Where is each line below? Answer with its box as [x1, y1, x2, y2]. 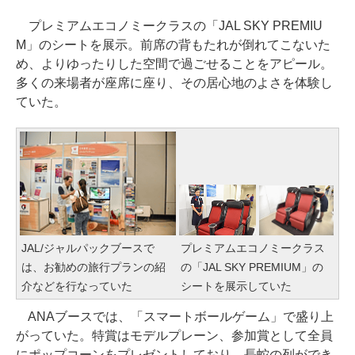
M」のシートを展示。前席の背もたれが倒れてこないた [16, 37, 330, 52]
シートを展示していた [181, 280, 292, 293]
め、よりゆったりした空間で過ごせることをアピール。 [16, 56, 333, 71]
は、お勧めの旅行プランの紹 [21, 261, 166, 274]
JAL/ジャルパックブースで [21, 242, 155, 255]
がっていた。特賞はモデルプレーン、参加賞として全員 [16, 329, 333, 343]
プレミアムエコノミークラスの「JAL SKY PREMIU [16, 18, 323, 32]
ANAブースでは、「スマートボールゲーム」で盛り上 [16, 310, 334, 324]
